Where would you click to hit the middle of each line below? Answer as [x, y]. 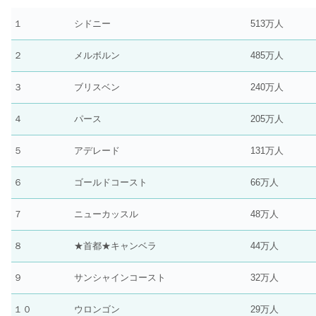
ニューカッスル [106, 214]
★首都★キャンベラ [115, 246]
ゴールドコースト [111, 183]
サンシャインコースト [120, 278]
